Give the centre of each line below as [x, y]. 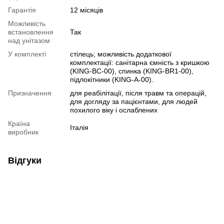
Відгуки [25, 161]
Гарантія [22, 10]
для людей [180, 102]
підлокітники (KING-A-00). [112, 80]
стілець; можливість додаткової [121, 54]
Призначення [30, 93]
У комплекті [27, 54]
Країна [19, 124]
